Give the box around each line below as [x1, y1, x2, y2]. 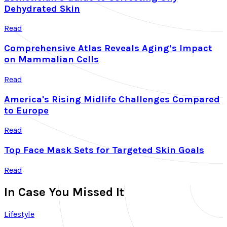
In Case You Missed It [4, 184, 124, 199]
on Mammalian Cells [4, 54, 99, 65]
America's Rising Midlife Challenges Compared [4, 93, 220, 105]
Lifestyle [4, 209, 34, 219]
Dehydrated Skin [4, 3, 80, 14]
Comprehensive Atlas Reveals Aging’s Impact [4, 43, 212, 54]
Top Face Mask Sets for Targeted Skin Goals [4, 144, 204, 156]
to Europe [4, 104, 49, 116]
